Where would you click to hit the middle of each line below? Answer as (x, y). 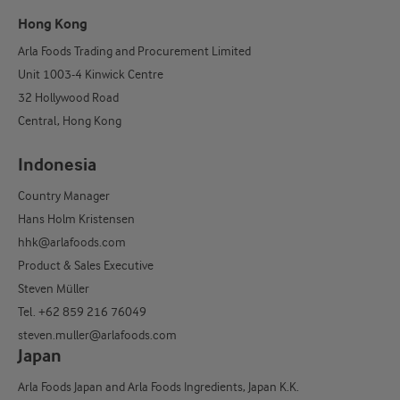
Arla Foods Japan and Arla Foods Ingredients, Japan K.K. (158, 387)
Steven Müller (54, 288)
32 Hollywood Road (68, 97)
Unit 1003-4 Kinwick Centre (91, 74)
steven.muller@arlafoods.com (99, 334)
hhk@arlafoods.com (72, 242)
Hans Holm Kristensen (76, 218)
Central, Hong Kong (71, 120)
